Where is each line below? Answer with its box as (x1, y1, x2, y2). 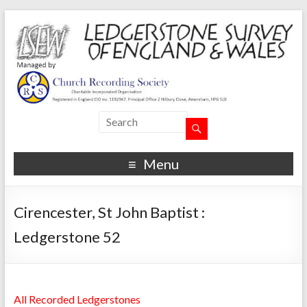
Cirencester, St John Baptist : (13, 202, 205, 221)
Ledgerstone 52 (13, 227, 121, 246)
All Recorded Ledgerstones (13, 292, 140, 306)
